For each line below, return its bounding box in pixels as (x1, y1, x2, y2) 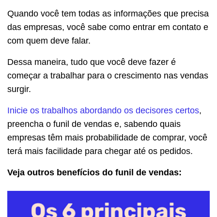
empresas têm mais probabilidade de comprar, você (7, 132, 207, 142)
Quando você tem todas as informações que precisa (7, 8, 209, 18)
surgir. (7, 84, 31, 94)
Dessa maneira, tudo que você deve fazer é (7, 57, 176, 67)
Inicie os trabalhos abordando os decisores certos (7, 105, 199, 115)
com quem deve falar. (7, 35, 91, 46)
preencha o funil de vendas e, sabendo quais (7, 119, 181, 129)
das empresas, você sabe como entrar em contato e (7, 22, 208, 32)
